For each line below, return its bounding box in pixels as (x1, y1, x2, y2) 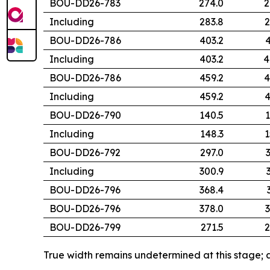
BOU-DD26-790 (49, 109, 121, 122)
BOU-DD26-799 (49, 221, 121, 234)
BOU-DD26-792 (49, 146, 121, 159)
